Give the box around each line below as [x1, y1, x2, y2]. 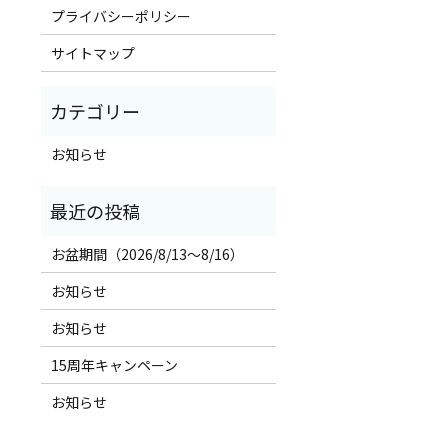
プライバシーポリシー [50, 6, 191, 27]
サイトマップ [50, 43, 135, 64]
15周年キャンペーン [50, 355, 178, 376]
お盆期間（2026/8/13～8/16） [50, 244, 244, 265]
